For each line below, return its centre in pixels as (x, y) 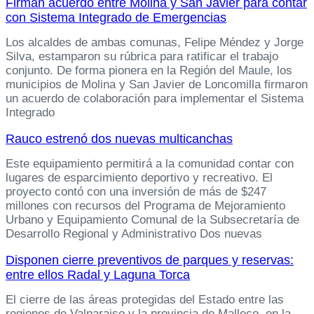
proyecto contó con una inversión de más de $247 (136, 192)
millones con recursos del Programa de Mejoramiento (145, 206)
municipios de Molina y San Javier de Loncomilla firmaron (157, 85)
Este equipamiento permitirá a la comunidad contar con (150, 164)
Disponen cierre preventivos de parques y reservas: (150, 260)
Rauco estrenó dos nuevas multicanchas (119, 139)
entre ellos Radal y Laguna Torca (98, 275)
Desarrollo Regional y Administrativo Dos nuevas (134, 234)
